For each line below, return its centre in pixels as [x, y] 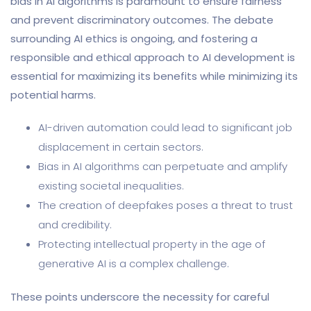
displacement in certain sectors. [121, 146]
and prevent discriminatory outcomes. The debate [142, 19]
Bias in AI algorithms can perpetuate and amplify [163, 166]
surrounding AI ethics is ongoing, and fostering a [134, 38]
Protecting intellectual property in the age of [152, 244]
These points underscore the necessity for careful [140, 296]
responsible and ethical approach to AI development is [153, 57]
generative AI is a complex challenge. [134, 263]
